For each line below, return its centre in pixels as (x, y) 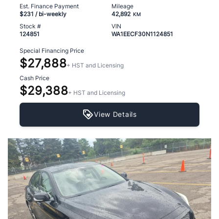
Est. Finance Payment (49, 6)
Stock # (30, 26)
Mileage (122, 6)
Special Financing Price (52, 50)
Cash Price (34, 78)
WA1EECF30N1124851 (142, 34)
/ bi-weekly (50, 14)
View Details (115, 114)
